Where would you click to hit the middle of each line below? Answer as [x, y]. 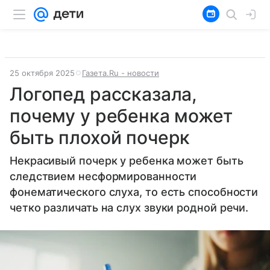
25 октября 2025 [42, 73]
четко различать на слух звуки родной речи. [129, 208]
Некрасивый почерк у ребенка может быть [127, 161]
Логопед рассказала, [104, 94]
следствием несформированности [103, 176]
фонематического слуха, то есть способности [134, 192]
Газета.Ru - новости [121, 73]
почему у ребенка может [121, 116]
